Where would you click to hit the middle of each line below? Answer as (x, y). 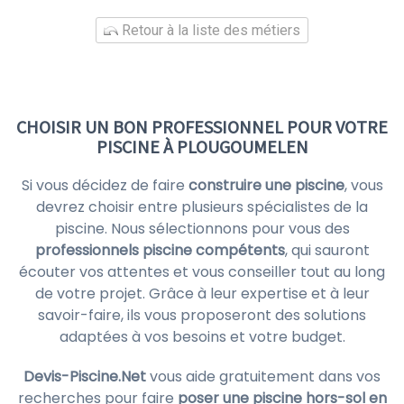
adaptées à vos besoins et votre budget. (202, 337)
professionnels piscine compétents (160, 250)
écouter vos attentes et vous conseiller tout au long (202, 272)
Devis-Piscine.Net (85, 376)
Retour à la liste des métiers (209, 30)
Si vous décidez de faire (105, 185)
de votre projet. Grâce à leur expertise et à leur (202, 294)
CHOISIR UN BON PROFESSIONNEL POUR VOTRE (202, 127)
